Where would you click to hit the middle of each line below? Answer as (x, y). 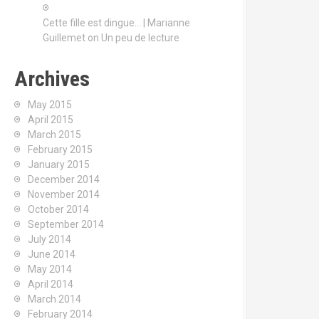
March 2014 (54, 299)
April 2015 (51, 120)
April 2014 (51, 284)
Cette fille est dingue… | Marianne (116, 23)
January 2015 (59, 164)
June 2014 (52, 254)
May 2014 (50, 269)
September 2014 (66, 224)
